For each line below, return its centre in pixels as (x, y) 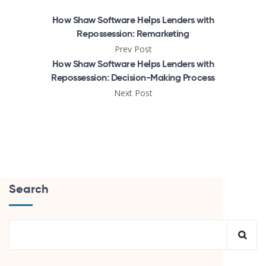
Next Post (133, 93)
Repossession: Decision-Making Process (133, 77)
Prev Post (133, 49)
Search (29, 189)
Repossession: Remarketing (133, 33)
